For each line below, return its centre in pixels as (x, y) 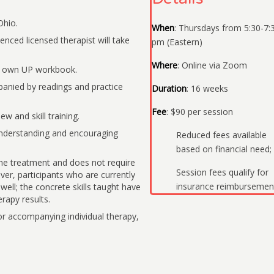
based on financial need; (224, 149)
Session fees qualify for (222, 172)
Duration (169, 89)
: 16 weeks (207, 89)
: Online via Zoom (212, 65)
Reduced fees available (221, 135)
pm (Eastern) (177, 42)
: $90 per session (199, 112)
